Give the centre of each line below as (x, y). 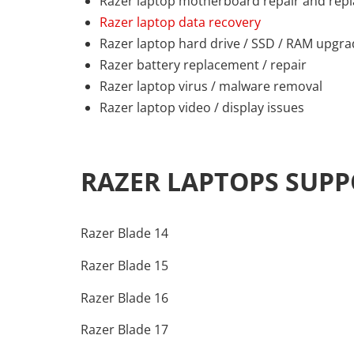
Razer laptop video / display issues (202, 107)
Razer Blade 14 (124, 233)
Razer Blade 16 (124, 298)
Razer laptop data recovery (180, 22)
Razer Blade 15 (124, 265)
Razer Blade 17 (124, 330)
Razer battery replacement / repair (203, 64)
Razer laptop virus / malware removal (211, 86)
